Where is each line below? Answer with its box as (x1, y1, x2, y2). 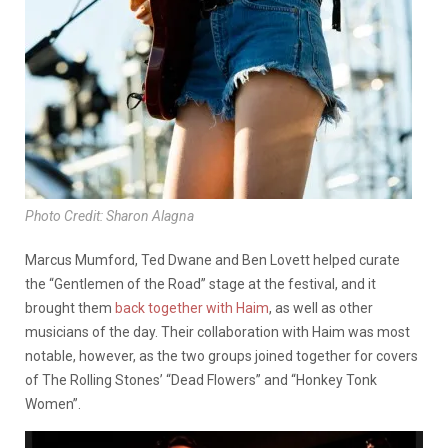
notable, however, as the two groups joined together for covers (25, 348, 418, 364)
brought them (25, 300, 115, 316)
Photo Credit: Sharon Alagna (25, 208, 194, 224)
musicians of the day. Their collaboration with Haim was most (25, 324, 410, 340)
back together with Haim (115, 300, 269, 316)
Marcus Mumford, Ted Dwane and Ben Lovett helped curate (25, 252, 400, 268)
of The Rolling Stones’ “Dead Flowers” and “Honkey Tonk (25, 372, 377, 388)
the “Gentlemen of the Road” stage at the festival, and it (25, 276, 376, 292)
